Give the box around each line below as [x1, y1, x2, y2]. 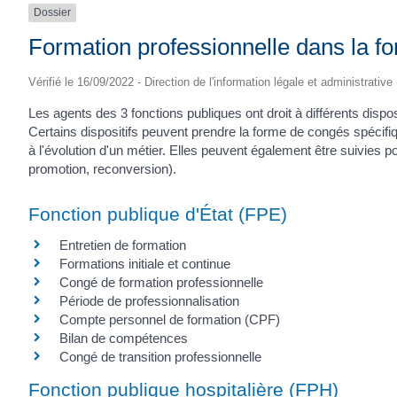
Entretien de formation [59, 237, 186, 253]
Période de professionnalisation [59, 293, 239, 309]
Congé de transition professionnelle [59, 349, 261, 365]
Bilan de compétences [59, 331, 188, 346]
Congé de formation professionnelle [59, 275, 263, 291]
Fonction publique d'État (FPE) [28, 204, 287, 225]
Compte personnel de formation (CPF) [59, 312, 280, 328]
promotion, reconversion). [28, 160, 176, 176]
